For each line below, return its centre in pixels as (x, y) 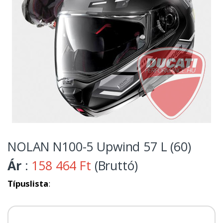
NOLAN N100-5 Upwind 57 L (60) (99, 146)
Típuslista (28, 183)
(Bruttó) (114, 165)
